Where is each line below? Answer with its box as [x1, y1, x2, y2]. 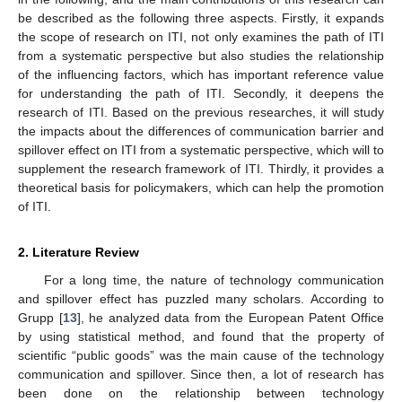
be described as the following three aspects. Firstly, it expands [18, 11, 384, 26]
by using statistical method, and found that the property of [18, 329, 384, 345]
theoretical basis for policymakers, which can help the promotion [18, 180, 384, 196]
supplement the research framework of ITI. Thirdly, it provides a [18, 162, 384, 177]
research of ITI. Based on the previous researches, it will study [18, 105, 384, 120]
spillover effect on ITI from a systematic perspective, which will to [18, 143, 384, 158]
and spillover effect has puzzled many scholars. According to [18, 292, 384, 307]
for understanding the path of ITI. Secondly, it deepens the [18, 86, 384, 101]
